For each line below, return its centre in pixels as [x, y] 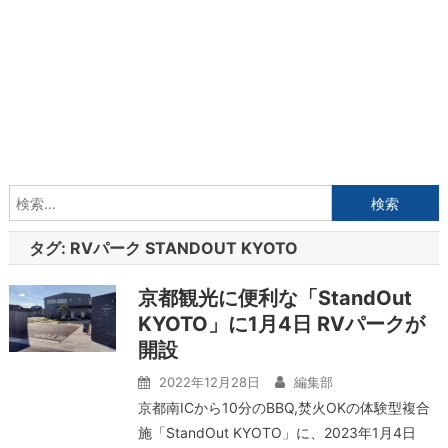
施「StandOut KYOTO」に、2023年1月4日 [276, 432]
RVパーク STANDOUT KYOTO [183, 248]
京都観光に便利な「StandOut [274, 298]
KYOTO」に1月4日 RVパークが [281, 324]
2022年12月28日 [209, 382]
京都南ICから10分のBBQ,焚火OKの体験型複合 [283, 407]
